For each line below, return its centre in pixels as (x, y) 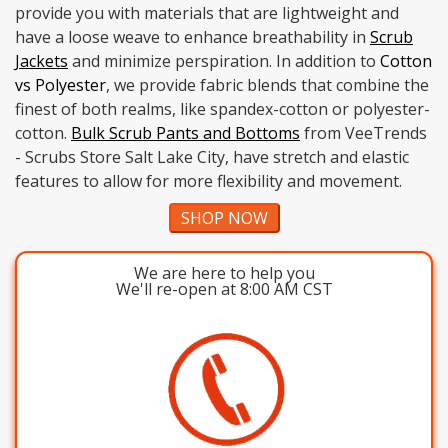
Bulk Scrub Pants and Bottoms (185, 133)
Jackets (41, 61)
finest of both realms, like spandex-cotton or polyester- (222, 109)
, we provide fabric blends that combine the (267, 85)
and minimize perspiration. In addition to (224, 61)
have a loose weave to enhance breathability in (192, 37)
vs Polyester (60, 85)
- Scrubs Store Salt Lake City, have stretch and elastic (212, 157)
